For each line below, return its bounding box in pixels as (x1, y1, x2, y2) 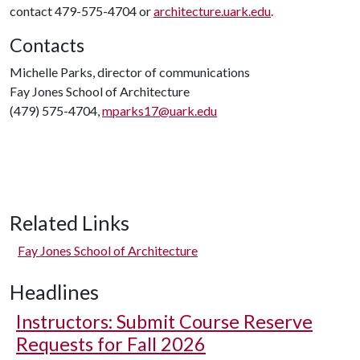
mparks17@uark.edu (102, 102, 217, 118)
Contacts (10, 33, 84, 56)
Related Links (10, 210, 129, 235)
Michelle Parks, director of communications (10, 63, 250, 80)
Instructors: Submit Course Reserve (16, 309, 313, 333)
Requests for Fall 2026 (16, 332, 206, 355)
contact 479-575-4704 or (10, 2, 153, 18)
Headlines (10, 279, 99, 304)
